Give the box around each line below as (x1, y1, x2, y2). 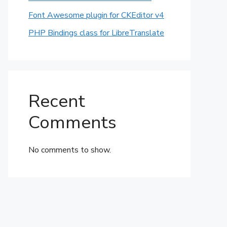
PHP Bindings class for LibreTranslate (28, 27, 164, 39)
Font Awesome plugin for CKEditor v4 (28, 10, 164, 21)
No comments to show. (28, 144, 111, 156)
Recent (28, 89, 85, 113)
